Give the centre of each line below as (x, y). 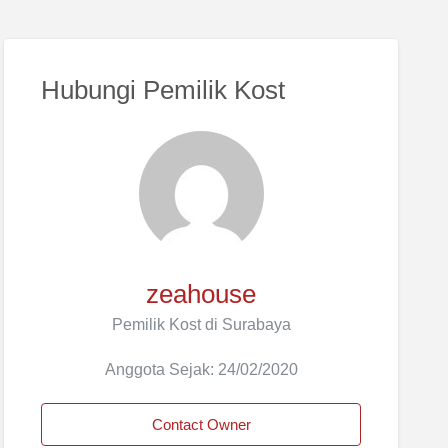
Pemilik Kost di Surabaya (201, 324)
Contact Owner (201, 424)
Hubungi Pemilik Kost (162, 90)
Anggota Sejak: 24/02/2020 (201, 369)
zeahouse (201, 294)
